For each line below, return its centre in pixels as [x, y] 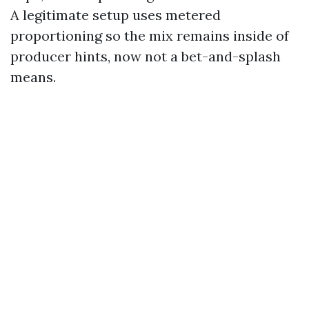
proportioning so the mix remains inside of [150, 36]
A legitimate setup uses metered [116, 15]
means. [33, 77]
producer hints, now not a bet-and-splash [146, 56]
